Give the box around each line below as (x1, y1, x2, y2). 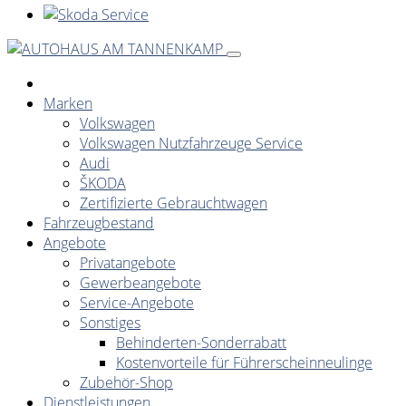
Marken (43, 92, 92, 113)
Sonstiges (80, 312, 140, 333)
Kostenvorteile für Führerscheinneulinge (116, 352, 372, 372)
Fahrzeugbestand (43, 212, 154, 233)
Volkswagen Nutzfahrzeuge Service (80, 132, 303, 153)
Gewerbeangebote (80, 272, 201, 293)
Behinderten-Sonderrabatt (116, 332, 286, 353)
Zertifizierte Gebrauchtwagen (80, 192, 267, 213)
